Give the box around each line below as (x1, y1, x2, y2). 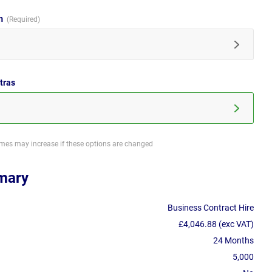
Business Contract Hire (168, 203, 254, 213)
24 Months (213, 236, 254, 246)
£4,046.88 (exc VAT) (178, 219, 254, 229)
